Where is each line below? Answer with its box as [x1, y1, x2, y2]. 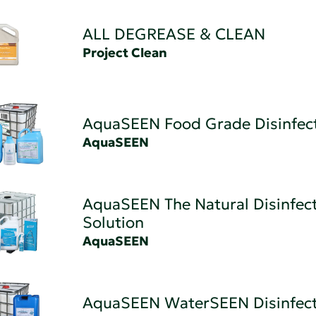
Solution [82, 212, 144, 232]
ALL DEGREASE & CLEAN [82, 24, 265, 44]
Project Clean [82, 44, 167, 61]
